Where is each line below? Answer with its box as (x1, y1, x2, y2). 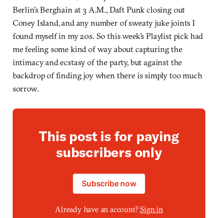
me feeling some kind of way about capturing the (12, 44, 182, 54)
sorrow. (12, 83, 39, 94)
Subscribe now (82, 179, 136, 189)
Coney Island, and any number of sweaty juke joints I (12, 18, 195, 28)
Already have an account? (55, 204, 140, 215)
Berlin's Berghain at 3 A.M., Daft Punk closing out (12, 4, 185, 15)
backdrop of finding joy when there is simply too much (12, 70, 202, 81)
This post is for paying (39, 127, 179, 145)
